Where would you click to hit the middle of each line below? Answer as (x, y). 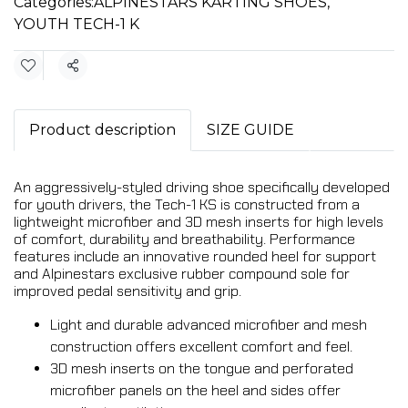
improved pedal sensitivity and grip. (127, 291)
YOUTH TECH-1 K (76, 24)
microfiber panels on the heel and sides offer (195, 390)
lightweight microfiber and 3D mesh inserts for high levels (199, 222)
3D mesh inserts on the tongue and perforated (202, 368)
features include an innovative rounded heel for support (195, 256)
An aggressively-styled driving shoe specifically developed (202, 187)
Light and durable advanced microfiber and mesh (209, 325)
